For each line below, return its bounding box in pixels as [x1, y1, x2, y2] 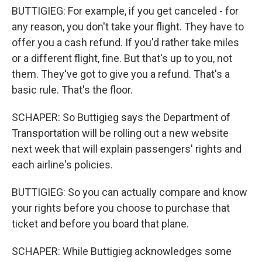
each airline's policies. [12, 158, 113, 171]
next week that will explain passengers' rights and [12, 143, 242, 155]
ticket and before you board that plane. [12, 218, 189, 230]
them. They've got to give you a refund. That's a [12, 68, 230, 80]
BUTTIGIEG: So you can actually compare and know [12, 186, 247, 198]
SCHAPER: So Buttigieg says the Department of [12, 111, 230, 123]
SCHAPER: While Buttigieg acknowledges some [12, 245, 232, 257]
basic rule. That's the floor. [12, 84, 133, 96]
